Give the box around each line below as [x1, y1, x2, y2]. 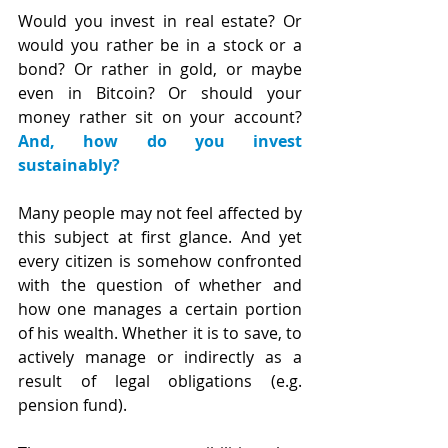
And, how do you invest [18, 130, 302, 152]
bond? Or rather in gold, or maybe [18, 58, 302, 80]
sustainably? [18, 154, 120, 176]
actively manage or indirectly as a [18, 346, 302, 368]
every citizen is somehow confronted [18, 250, 302, 272]
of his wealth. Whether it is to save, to [18, 322, 302, 344]
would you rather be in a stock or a [18, 34, 302, 56]
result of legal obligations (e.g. [18, 370, 302, 392]
